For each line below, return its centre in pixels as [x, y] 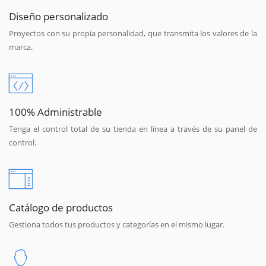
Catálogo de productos [61, 207]
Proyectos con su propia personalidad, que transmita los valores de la [133, 33]
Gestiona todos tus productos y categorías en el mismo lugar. [117, 224]
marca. [21, 47]
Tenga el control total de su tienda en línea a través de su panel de [133, 129]
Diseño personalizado [58, 16]
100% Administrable [56, 111]
